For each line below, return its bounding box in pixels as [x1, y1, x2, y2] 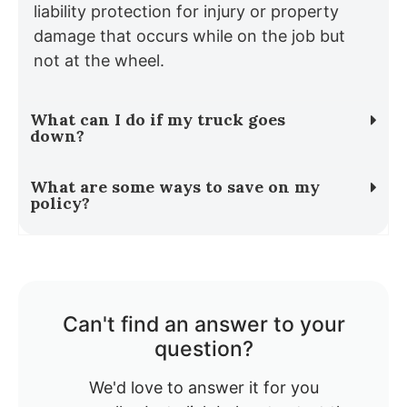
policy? [30, 193, 90, 214]
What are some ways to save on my [30, 176, 320, 198]
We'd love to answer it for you [88, 378, 319, 398]
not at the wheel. [34, 51, 164, 70]
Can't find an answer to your [62, 312, 345, 338]
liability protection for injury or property [34, 2, 339, 21]
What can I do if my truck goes [30, 109, 285, 131]
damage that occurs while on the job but [34, 26, 345, 45]
